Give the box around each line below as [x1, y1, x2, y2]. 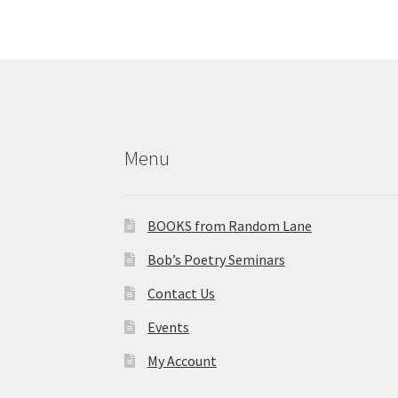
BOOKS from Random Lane [147, 216, 312, 235]
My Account [147, 351, 217, 370]
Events [147, 317, 189, 336]
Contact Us [147, 283, 215, 302]
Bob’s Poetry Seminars [147, 250, 285, 268]
